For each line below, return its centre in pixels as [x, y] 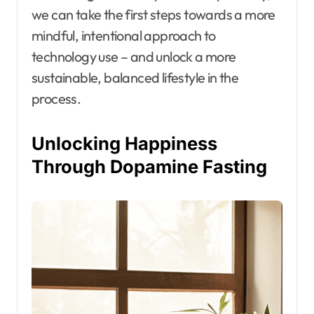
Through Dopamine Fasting [149, 166]
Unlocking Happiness [124, 143]
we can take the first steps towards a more [153, 14]
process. [56, 98]
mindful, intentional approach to [124, 35]
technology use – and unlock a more [134, 56]
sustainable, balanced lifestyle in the [135, 77]
